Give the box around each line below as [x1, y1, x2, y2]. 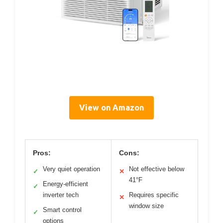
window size [129, 202, 164, 210]
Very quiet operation [43, 165, 100, 173]
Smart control [43, 206, 82, 214]
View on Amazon [79, 103, 144, 112]
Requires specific [129, 191, 179, 199]
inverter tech [43, 191, 79, 199]
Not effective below [129, 165, 184, 173]
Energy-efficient [43, 180, 88, 188]
